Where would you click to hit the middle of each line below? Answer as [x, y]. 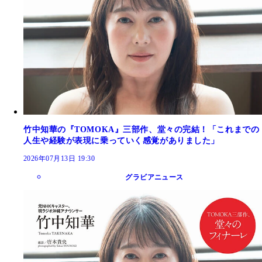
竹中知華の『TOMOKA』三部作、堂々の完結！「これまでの [142, 129]
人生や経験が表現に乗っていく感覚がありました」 [121, 140]
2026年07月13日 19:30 [59, 159]
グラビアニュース [154, 177]
